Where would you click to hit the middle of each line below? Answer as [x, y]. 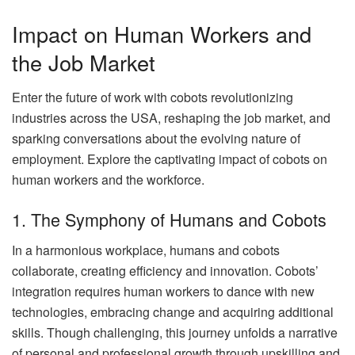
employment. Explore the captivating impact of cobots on [170, 159]
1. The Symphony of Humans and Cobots [169, 219]
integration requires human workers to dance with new [163, 291]
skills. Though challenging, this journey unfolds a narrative [175, 332]
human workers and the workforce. [108, 180]
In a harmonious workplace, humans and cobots [146, 250]
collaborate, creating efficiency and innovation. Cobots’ [165, 270]
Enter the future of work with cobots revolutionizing [153, 97]
